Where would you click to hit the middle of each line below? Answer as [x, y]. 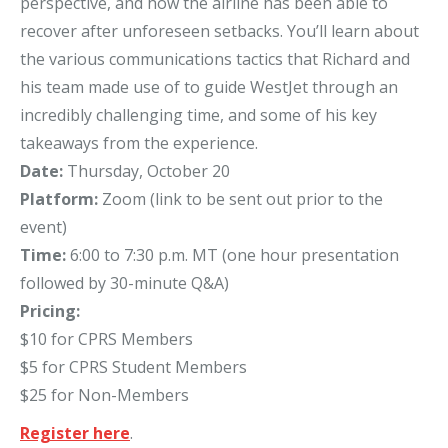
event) [43, 227]
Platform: [61, 199]
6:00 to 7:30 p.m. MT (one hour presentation [232, 255]
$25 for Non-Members [104, 395]
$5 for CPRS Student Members [133, 367]
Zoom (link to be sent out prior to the [242, 199]
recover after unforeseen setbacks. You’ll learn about [219, 31]
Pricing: [50, 311]
